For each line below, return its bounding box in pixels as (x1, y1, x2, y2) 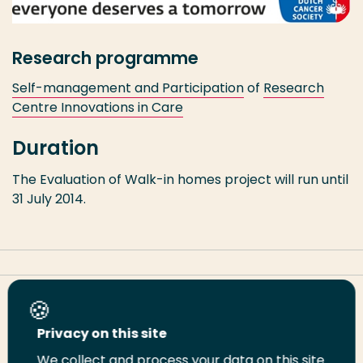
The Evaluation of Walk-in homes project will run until (12, 170, 348, 190)
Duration (12, 135, 99, 162)
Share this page (12, 291, 112, 310)
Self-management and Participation (12, 79, 244, 98)
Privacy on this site (36, 324, 167, 343)
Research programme (12, 46, 199, 70)
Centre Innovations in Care (12, 98, 183, 117)
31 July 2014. (12, 190, 86, 209)
